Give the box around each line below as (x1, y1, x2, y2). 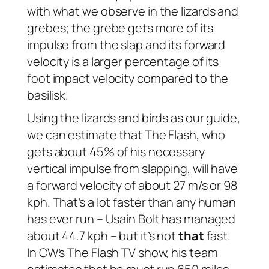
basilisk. (27, 87, 69, 104)
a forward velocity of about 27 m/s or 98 (27, 177, 237, 194)
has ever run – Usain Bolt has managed (27, 211, 236, 228)
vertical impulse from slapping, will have (27, 160, 238, 177)
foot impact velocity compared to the (27, 70, 229, 87)
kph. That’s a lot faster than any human (27, 194, 237, 211)
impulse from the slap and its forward (27, 37, 226, 53)
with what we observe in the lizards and (27, 3, 239, 20)
